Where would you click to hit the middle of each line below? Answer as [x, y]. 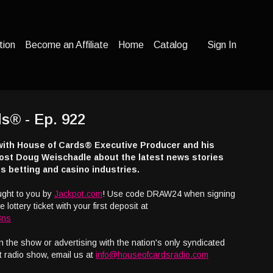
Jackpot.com [78, 194]
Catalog [171, 45]
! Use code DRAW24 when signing [169, 194]
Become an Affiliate [67, 45]
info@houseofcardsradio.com [152, 255]
